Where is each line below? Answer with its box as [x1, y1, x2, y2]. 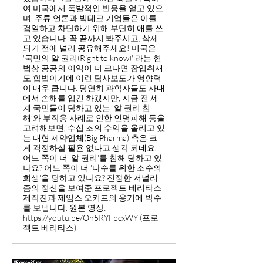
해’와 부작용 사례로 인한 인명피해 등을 [23, 113, 165, 123]
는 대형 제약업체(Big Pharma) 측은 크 [23, 133, 157, 143]
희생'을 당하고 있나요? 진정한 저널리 [23, 173, 158, 183]
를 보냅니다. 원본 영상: [23, 203, 106, 213]
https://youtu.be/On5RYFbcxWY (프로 [23, 213, 159, 222]
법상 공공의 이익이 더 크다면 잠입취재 [23, 63, 163, 73]
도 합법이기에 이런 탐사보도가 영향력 [23, 73, 161, 83]
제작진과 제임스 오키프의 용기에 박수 [23, 193, 161, 203]
